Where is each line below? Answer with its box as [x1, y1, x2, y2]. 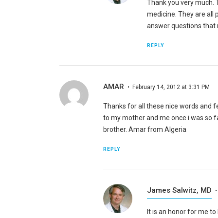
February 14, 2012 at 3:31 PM [132, 83, 210, 91]
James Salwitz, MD [146, 185, 212, 195]
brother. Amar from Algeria [103, 125, 186, 133]
